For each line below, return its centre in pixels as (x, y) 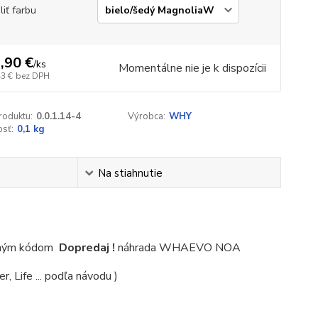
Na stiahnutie (130, 173)
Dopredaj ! (88, 248)
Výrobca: (147, 116)
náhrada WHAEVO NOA (179, 248)
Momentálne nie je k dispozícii (192, 68)
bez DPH (32, 76)
